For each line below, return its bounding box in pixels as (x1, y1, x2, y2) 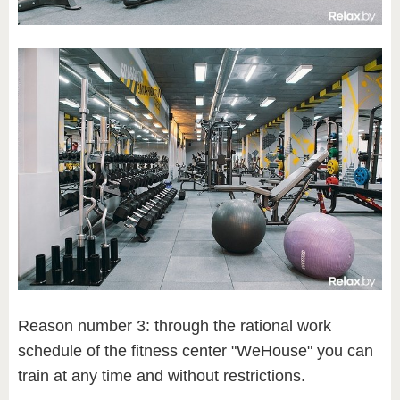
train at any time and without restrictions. (18, 367, 305, 386)
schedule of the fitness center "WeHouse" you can (18, 342, 373, 361)
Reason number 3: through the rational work (18, 317, 331, 336)
